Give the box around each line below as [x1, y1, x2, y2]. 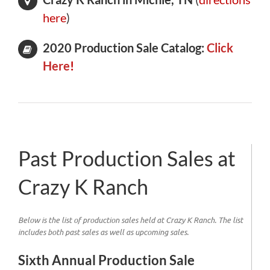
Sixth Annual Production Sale [18, 252, 195, 269]
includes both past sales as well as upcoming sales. [18, 227, 189, 238]
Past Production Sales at [18, 145, 236, 171]
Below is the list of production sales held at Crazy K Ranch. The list [18, 215, 243, 226]
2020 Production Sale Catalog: [42, 40, 207, 55]
